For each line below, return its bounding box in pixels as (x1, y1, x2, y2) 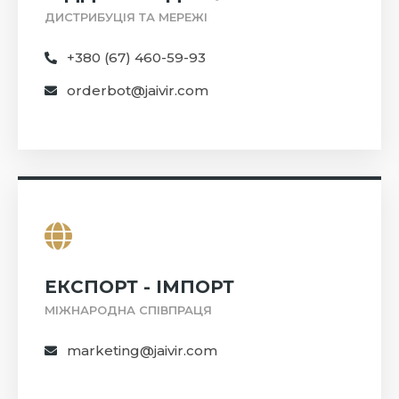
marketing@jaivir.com (67, 342, 217, 360)
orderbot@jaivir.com (67, 82, 208, 100)
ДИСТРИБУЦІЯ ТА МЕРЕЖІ (45, 10, 208, 25)
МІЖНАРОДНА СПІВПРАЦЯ (45, 303, 212, 318)
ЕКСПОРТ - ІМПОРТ (45, 276, 234, 298)
